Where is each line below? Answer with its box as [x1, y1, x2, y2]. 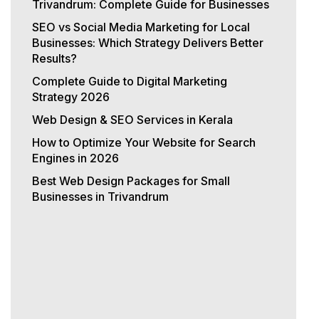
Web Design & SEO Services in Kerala [31, 112, 233, 127]
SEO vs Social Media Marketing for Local [31, 19, 250, 34]
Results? [31, 51, 77, 66]
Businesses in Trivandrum [31, 189, 169, 204]
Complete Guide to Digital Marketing [31, 73, 227, 88]
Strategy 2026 [31, 89, 110, 104]
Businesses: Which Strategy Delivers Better [31, 35, 263, 50]
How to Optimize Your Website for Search [31, 135, 256, 150]
